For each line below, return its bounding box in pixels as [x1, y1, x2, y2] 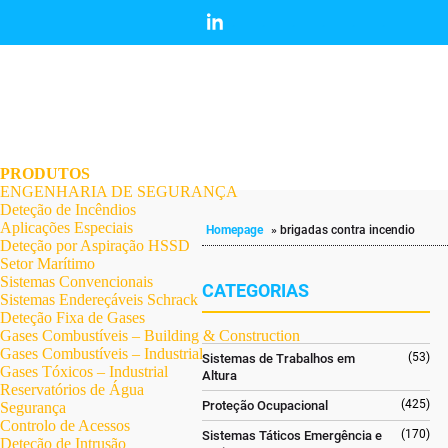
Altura [201, 368, 237, 383]
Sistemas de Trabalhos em [201, 351, 355, 366]
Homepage [206, 223, 264, 237]
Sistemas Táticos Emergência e [201, 428, 382, 443]
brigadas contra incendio [280, 223, 415, 237]
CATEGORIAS [201, 280, 309, 301]
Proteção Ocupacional [201, 398, 328, 413]
